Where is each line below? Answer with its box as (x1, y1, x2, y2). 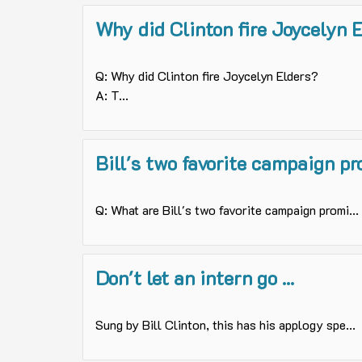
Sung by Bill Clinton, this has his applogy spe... (95, 316, 356, 334)
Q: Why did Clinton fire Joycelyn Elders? (95, 67, 318, 85)
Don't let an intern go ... (95, 265, 294, 291)
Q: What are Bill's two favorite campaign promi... (95, 201, 359, 219)
